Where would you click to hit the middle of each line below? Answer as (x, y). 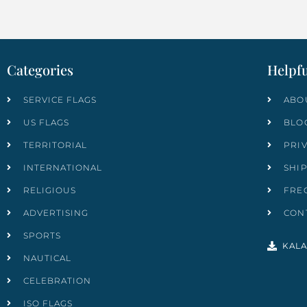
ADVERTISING (56, 213)
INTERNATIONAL (63, 168)
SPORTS (42, 236)
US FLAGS (46, 123)
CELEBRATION (57, 281)
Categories (40, 70)
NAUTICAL (47, 258)
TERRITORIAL (55, 145)
